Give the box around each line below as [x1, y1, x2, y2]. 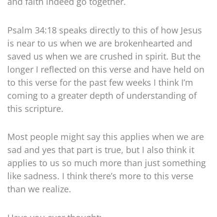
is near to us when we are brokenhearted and [7, 37, 192, 49]
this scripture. [7, 102, 63, 114]
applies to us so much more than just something [7, 157, 206, 169]
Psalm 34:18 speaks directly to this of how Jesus [7, 24, 202, 36]
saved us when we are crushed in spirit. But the [7, 50, 201, 62]
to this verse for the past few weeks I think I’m [7, 76, 193, 88]
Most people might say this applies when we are [7, 131, 204, 143]
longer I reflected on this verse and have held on [7, 63, 204, 75]
